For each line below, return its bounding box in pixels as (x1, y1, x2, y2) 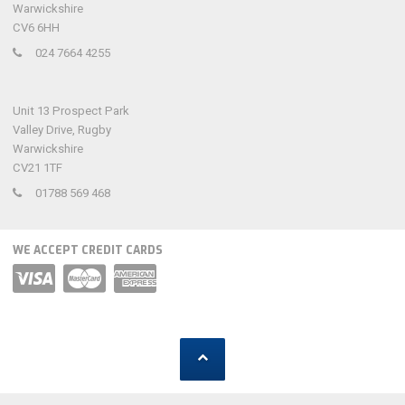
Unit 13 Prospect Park (13, 104, 130, 118)
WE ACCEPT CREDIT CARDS (13, 243, 180, 259)
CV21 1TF (13, 161, 63, 174)
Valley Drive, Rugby (13, 123, 112, 137)
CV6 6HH (13, 21, 61, 34)
